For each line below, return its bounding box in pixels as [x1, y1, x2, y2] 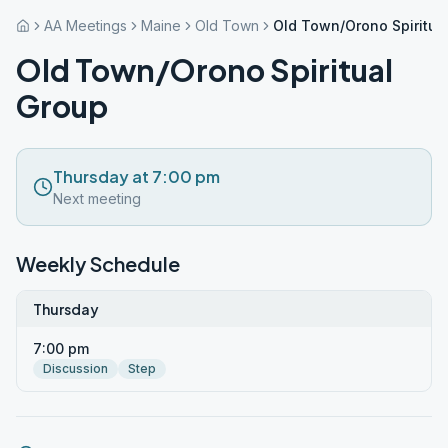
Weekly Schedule [16, 251, 180, 276]
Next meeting [53, 190, 141, 207]
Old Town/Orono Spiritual [16, 51, 393, 89]
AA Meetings [44, 17, 127, 34]
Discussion [43, 361, 108, 376]
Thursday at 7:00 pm [53, 166, 220, 187]
